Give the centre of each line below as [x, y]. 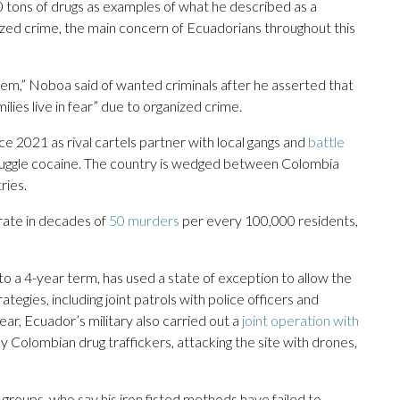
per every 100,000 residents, [269, 221]
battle [326, 142]
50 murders [144, 221]
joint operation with [300, 321]
